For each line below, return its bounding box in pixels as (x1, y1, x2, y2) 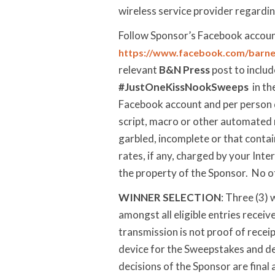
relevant (118, 63, 159, 76)
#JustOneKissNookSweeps (118, 80, 249, 93)
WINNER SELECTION (118, 191, 221, 204)
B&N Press (159, 63, 212, 76)
